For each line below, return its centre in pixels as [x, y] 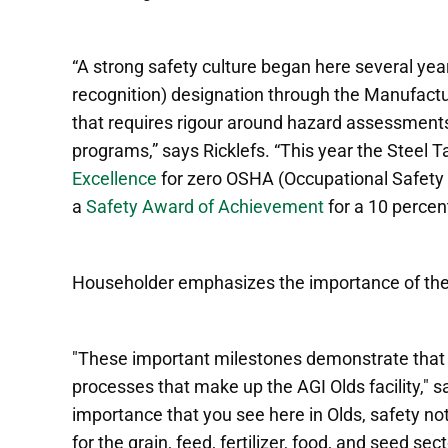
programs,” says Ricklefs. [173, 150]
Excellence [114, 178]
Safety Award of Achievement [205, 206]
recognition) [119, 94]
